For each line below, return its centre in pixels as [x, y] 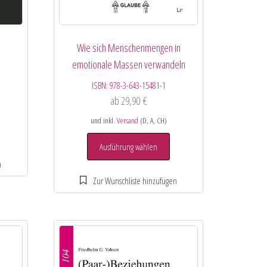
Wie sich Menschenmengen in [128, 47]
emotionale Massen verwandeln [128, 64]
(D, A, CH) [152, 120]
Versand [127, 120]
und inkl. [103, 120]
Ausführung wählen [129, 146]
